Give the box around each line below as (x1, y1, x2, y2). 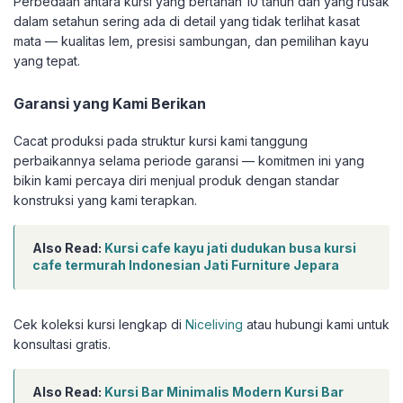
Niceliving (185, 317, 243, 333)
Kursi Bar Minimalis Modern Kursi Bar (104, 384, 344, 400)
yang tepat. (13, 53, 80, 69)
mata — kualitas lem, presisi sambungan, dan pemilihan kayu (13, 33, 369, 49)
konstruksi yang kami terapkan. (13, 193, 197, 209)
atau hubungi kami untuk (243, 317, 390, 333)
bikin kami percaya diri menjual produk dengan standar (13, 173, 339, 189)
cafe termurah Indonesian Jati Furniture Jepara (32, 257, 339, 273)
